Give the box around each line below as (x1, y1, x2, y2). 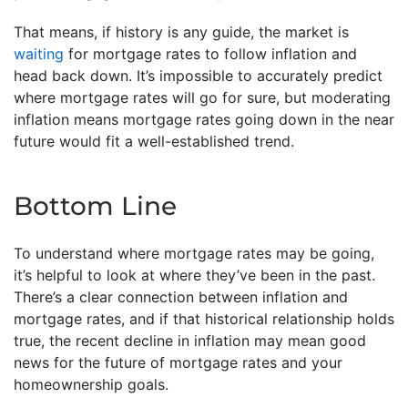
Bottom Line (14, 189, 177, 221)
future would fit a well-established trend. (14, 131, 299, 150)
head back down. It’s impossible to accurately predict (14, 66, 382, 85)
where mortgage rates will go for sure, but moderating (14, 87, 391, 107)
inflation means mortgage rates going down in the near (14, 109, 394, 128)
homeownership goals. (14, 374, 168, 393)
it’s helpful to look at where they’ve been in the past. (14, 265, 375, 284)
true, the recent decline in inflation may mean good (14, 331, 366, 350)
